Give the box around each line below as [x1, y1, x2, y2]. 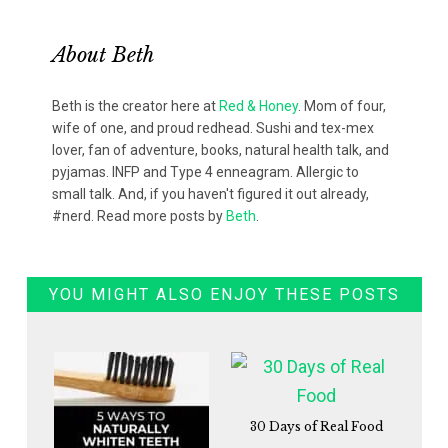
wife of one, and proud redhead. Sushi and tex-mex [52, 119, 375, 136]
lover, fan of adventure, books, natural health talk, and [52, 141, 390, 158]
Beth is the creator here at [52, 97, 220, 114]
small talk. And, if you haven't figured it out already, [52, 185, 370, 202]
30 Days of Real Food [249, 419, 383, 435]
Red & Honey [219, 97, 299, 114]
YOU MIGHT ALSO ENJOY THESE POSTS [48, 285, 400, 305]
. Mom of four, [298, 97, 387, 114]
